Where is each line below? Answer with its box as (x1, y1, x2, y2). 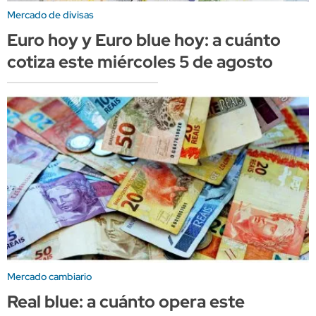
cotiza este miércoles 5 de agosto (7, 50, 273, 73)
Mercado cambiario (7, 269, 92, 283)
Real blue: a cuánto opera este (7, 290, 245, 312)
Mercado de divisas (7, 8, 94, 21)
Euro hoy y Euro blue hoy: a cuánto (7, 28, 281, 51)
